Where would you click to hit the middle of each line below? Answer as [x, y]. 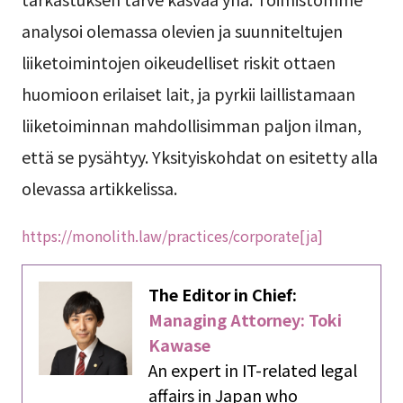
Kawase [180, 344]
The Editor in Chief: [223, 294]
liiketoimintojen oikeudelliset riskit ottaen [178, 63]
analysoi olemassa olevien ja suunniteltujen [182, 31]
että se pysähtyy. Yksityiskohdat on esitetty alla [199, 157]
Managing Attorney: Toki [246, 319]
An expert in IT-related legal [253, 369]
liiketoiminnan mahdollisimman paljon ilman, [191, 125]
